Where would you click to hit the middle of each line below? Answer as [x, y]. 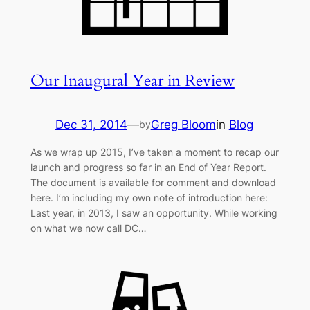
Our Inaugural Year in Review [132, 81]
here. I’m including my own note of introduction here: [149, 198]
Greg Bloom [183, 124]
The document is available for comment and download [153, 183]
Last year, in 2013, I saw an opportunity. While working [154, 213]
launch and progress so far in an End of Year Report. [148, 167]
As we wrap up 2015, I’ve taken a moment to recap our [154, 152]
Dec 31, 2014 [91, 124]
